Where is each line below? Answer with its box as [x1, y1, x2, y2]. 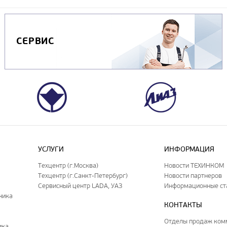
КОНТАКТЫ [164, 200, 203, 209]
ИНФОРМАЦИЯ [164, 144, 215, 154]
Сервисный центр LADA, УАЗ [38, 181, 123, 190]
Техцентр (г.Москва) [38, 161, 99, 169]
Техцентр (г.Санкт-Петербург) [38, 171, 128, 179]
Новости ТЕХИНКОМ [164, 161, 224, 169]
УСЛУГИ [38, 144, 64, 154]
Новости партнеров [164, 171, 222, 179]
